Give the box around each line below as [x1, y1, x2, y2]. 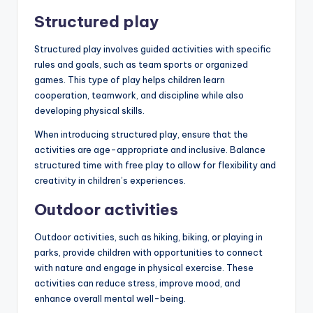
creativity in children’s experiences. [34, 174, 186, 186]
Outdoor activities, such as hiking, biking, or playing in [34, 231, 263, 242]
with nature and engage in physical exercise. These [34, 261, 254, 273]
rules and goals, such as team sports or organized [34, 58, 248, 70]
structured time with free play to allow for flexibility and [34, 159, 276, 170]
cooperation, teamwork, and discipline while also [34, 89, 244, 101]
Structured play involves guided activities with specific [34, 43, 271, 54]
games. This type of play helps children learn [34, 73, 225, 85]
